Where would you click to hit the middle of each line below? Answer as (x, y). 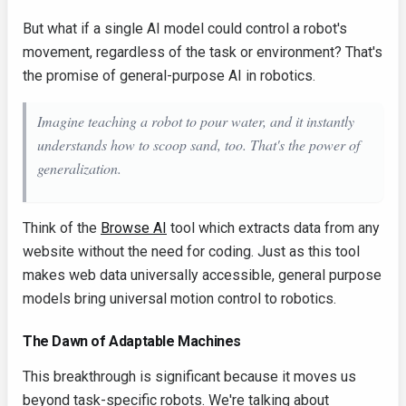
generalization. (79, 168)
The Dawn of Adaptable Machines (132, 341)
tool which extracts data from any (273, 228)
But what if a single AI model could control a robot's (185, 29)
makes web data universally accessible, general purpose (202, 275)
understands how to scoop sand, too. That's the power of (198, 145)
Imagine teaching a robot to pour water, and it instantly (196, 121)
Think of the (62, 228)
